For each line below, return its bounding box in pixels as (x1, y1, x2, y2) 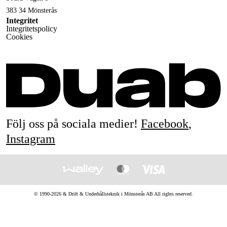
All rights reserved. (153, 191, 193, 197)
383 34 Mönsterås (6, 7, 57, 15)
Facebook (141, 117, 188, 131)
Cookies (6, 32, 32, 42)
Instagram (6, 132, 55, 146)
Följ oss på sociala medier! (6, 117, 138, 131)
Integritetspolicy (6, 24, 57, 33)
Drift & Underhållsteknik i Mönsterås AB (68, 191, 153, 197)
